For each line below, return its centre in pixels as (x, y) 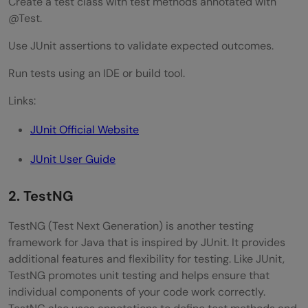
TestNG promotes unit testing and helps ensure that (139, 275)
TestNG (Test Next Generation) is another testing (131, 225)
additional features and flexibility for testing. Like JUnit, (146, 258)
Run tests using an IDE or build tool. (97, 73)
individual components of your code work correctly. (137, 291)
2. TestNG (41, 196)
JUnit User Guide (73, 159)
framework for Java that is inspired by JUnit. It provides (147, 242)
